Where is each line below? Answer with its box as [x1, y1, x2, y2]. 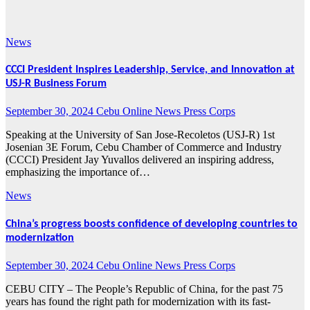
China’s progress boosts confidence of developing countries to [6, 218, 298, 230]
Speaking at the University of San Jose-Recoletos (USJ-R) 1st [6, 129, 275, 141]
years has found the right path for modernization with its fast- [6, 295, 271, 307]
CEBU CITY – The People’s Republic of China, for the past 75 [6, 282, 283, 295]
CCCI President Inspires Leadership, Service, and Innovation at [6, 64, 295, 76]
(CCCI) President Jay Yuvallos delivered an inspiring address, [6, 154, 274, 166]
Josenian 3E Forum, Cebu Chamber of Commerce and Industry [6, 141, 282, 154]
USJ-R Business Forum [6, 78, 107, 90]
